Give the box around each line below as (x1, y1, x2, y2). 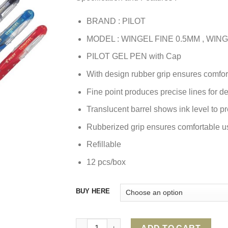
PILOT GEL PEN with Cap (86, 52, 181, 61)
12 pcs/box (86, 157, 126, 166)
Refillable (86, 140, 121, 149)
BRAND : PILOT (86, 17, 146, 26)
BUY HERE (76, 187, 110, 195)
